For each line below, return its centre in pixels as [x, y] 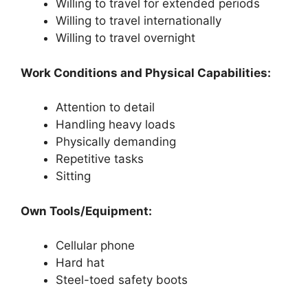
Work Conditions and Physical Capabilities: [146, 73]
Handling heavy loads [115, 124]
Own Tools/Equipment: [86, 211]
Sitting [73, 176]
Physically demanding [116, 142]
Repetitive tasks [100, 159]
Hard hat [80, 263]
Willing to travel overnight [125, 38]
